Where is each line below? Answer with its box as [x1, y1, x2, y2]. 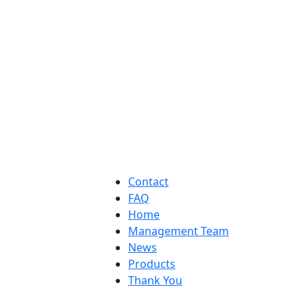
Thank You [128, 273, 182, 288]
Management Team [128, 223, 229, 239]
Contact [128, 174, 169, 190]
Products [128, 256, 175, 272]
